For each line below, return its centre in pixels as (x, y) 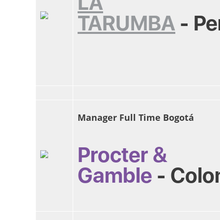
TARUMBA (126, 23)
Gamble (115, 176)
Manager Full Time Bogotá (136, 117)
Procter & (122, 155)
